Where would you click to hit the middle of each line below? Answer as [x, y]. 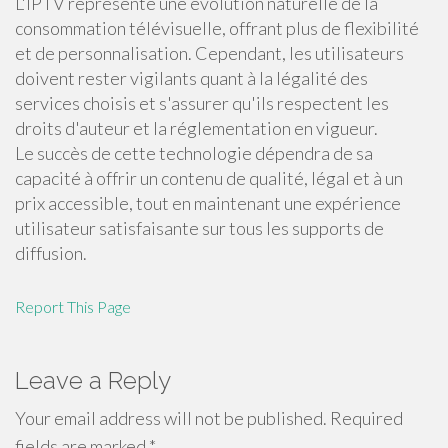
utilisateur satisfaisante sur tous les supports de [199, 228]
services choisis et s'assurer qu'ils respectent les [202, 103]
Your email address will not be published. [171, 418]
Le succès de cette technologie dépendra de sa [194, 153]
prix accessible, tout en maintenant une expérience [208, 203]
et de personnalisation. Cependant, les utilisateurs [209, 53]
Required [365, 418]
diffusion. [51, 253]
